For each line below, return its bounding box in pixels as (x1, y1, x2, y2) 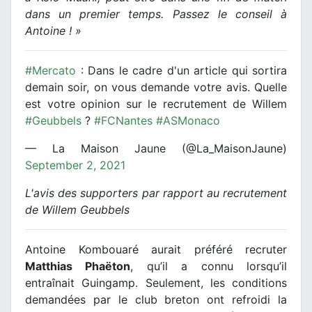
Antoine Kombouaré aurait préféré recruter (25, 242, 287, 257)
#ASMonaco (156, 114, 220, 128)
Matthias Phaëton (25, 259, 131, 274)
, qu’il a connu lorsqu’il (130, 259, 288, 274)
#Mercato (25, 63, 76, 78)
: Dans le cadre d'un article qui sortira (76, 63, 287, 78)
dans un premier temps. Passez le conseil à (25, 7, 287, 22)
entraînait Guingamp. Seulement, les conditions (25, 276, 287, 290)
